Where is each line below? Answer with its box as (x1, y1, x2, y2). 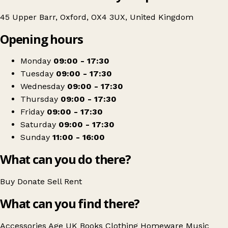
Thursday (20, 94, 58, 104)
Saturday (20, 120, 56, 130)
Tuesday (20, 69, 53, 79)
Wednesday (20, 81, 65, 92)
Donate (17, 177, 47, 187)
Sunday (20, 132, 50, 142)
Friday (20, 107, 44, 117)
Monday (20, 56, 51, 66)
